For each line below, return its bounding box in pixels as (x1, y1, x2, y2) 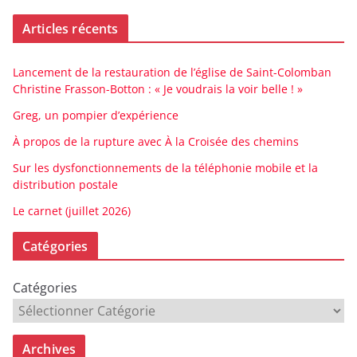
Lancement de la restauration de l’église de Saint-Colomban (13, 65, 331, 80)
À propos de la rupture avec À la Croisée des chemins (13, 134, 299, 150)
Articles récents (22, 20, 119, 38)
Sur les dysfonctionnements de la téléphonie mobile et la (13, 160, 318, 176)
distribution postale (13, 177, 118, 193)
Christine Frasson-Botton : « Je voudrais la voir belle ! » (13, 81, 303, 97)
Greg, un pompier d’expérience (13, 108, 178, 124)
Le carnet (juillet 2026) (13, 203, 131, 219)
